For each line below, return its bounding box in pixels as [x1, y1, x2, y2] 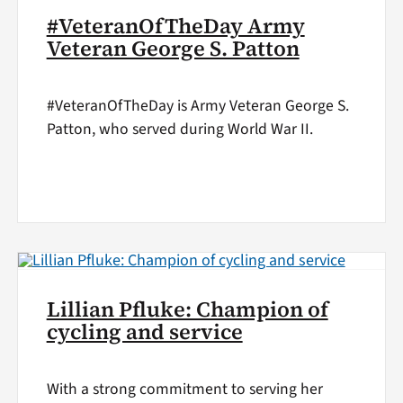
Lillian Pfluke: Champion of [46, 295, 328, 325]
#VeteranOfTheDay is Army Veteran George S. [46, 94, 349, 117]
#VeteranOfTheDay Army [46, 12, 305, 41]
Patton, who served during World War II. [46, 117, 313, 140]
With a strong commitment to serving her [46, 378, 323, 400]
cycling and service [46, 318, 243, 347]
